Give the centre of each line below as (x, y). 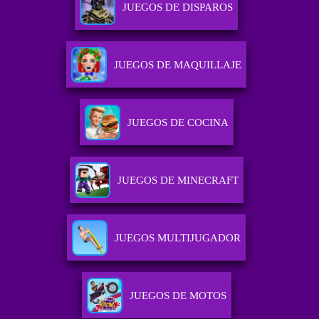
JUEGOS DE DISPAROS (178, 7)
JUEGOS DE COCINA (178, 123)
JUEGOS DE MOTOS (178, 296)
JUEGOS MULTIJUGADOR (178, 238)
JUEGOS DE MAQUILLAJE (178, 65)
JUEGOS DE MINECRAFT (178, 181)
